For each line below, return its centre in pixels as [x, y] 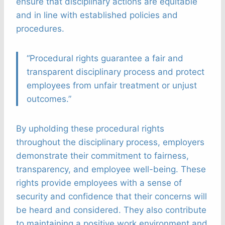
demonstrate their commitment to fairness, [102, 156]
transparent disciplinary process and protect [116, 72]
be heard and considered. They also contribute [111, 210]
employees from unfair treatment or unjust [112, 86]
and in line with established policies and [97, 15]
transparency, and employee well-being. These [111, 170]
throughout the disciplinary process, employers [110, 142]
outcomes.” [49, 99]
